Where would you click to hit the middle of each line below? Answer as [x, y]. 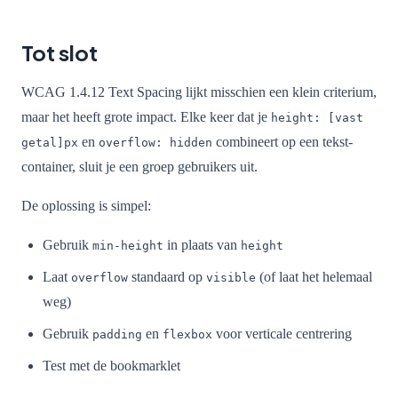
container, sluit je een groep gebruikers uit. [139, 166]
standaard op [167, 276]
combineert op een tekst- [283, 141]
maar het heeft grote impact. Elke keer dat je [146, 116]
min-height [128, 245]
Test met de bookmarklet [111, 365]
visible [231, 277]
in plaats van [202, 244]
